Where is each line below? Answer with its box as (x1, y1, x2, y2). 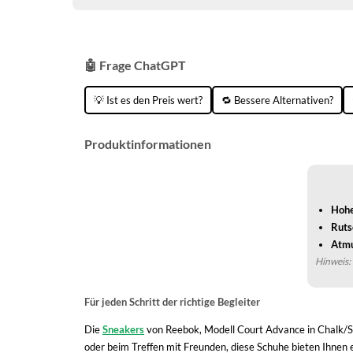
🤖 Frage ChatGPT (84, 58, 186, 72)
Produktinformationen (84, 136, 211, 151)
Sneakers (102, 323, 144, 336)
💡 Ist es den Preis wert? (94, 94, 203, 106)
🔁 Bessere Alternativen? (221, 94, 333, 106)
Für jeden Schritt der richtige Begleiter (84, 295, 260, 308)
